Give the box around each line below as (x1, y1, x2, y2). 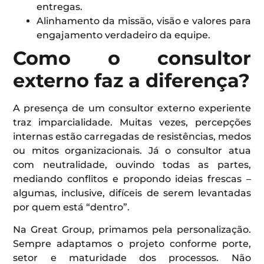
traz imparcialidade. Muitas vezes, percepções (13, 116, 251, 128)
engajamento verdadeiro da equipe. (37, 29, 211, 41)
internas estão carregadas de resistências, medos (13, 130, 251, 142)
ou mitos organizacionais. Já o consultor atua (13, 144, 251, 156)
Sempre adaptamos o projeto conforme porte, (13, 238, 251, 250)
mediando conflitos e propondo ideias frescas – (13, 173, 251, 184)
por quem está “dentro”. (13, 201, 130, 213)
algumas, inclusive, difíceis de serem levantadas (13, 187, 251, 199)
